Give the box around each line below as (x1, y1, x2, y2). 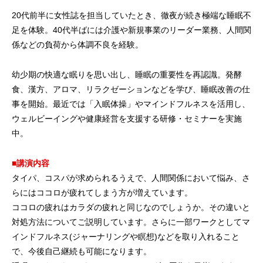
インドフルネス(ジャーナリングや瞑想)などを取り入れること (12, 231, 240, 241)
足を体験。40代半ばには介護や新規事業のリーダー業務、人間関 (12, 25, 251, 35)
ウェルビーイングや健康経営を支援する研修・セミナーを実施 (12, 113, 242, 123)
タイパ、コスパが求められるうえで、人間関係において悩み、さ (12, 173, 250, 183)
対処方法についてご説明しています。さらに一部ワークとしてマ (12, 217, 250, 227)
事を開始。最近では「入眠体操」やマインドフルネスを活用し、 (12, 99, 250, 109)
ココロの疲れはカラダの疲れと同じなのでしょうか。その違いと (12, 202, 250, 212)
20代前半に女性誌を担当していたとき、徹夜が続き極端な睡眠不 (12, 10, 251, 20)
